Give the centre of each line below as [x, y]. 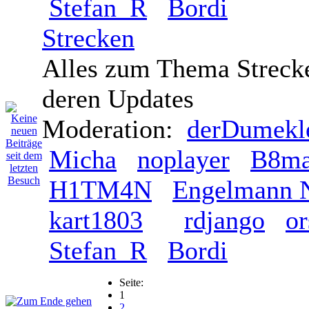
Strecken [88, 38]
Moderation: [114, 129]
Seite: [131, 283]
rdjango [225, 220]
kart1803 [96, 220]
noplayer [183, 160]
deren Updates [118, 99]
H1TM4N [100, 190]
